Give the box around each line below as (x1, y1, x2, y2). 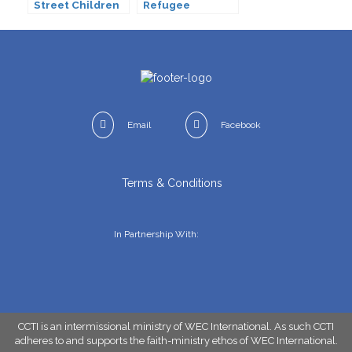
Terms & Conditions (122, 177, 222, 190)
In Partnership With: (113, 229, 201, 240)
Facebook (220, 119, 261, 131)
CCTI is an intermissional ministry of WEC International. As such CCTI (18, 320, 334, 332)
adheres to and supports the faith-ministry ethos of (14, 334, 251, 346)
